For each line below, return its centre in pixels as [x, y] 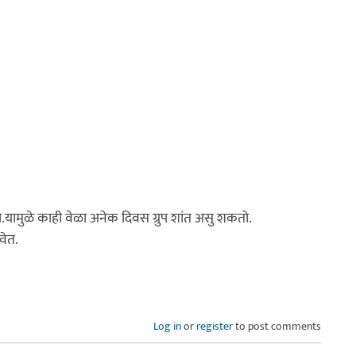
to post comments [277, 326]
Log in [167, 326]
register [215, 326]
